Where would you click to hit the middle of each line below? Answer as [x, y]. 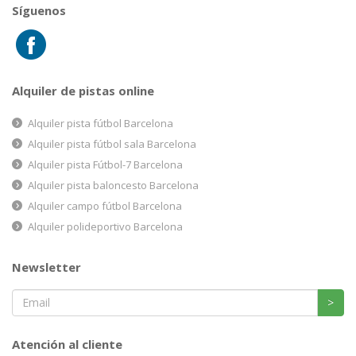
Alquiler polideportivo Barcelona [105, 226]
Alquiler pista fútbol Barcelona [101, 123]
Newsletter [46, 267]
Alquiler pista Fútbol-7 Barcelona [105, 164]
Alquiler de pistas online [83, 90]
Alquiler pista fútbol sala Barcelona [112, 143]
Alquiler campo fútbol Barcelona [105, 205]
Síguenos [39, 10]
